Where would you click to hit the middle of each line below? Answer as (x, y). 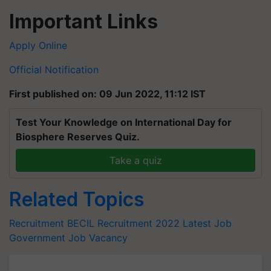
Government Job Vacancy (68, 238)
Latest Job (207, 223)
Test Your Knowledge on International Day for (124, 122)
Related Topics (77, 199)
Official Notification (54, 70)
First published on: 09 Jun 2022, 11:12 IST (107, 94)
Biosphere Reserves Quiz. (78, 137)
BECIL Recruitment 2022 (123, 223)
